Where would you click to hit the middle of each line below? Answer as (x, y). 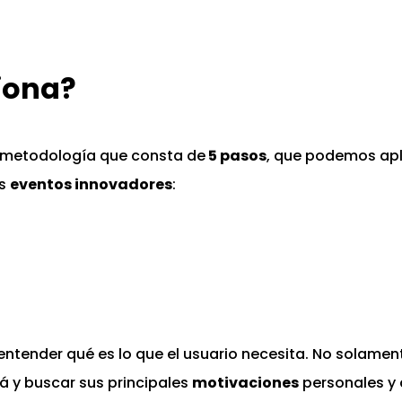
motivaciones (245, 383)
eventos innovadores (91, 185)
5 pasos (236, 156)
